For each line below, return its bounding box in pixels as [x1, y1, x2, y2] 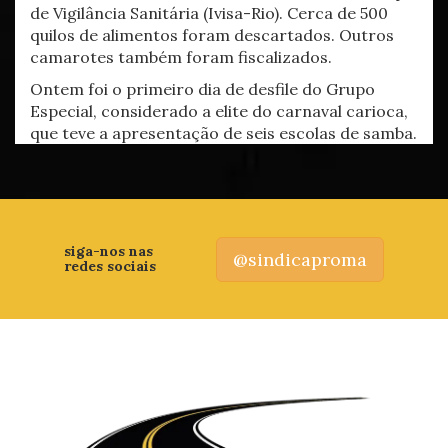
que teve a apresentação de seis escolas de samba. [30, 123, 417, 143]
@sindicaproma [233, 247, 367, 271]
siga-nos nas [64, 242, 153, 260]
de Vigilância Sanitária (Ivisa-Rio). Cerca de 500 [30, 3, 388, 23]
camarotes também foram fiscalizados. [30, 47, 332, 67]
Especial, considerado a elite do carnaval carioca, [30, 101, 408, 121]
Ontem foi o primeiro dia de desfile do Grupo [30, 79, 375, 99]
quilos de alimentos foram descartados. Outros [30, 25, 394, 45]
